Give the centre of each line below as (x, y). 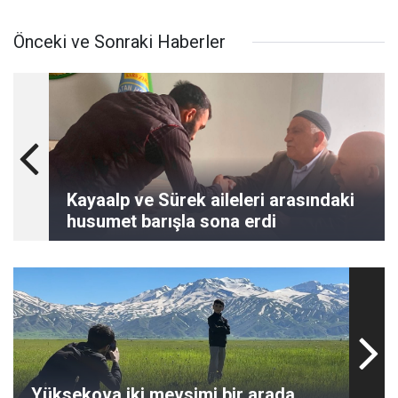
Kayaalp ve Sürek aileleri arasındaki (211, 200)
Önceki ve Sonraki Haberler (119, 42)
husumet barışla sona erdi (171, 221)
